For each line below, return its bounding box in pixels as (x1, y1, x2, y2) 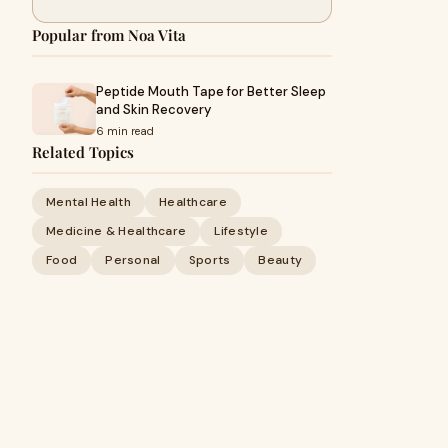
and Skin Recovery (96, 101, 211, 118)
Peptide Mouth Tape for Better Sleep (96, 83, 326, 100)
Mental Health (46, 194, 131, 210)
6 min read (96, 124, 154, 138)
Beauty (258, 252, 303, 268)
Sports (188, 252, 231, 268)
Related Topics (32, 142, 134, 162)
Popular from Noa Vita (32, 25, 186, 45)
